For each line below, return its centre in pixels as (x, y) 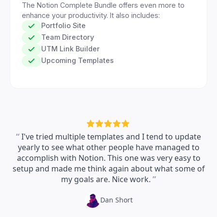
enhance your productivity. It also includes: (91, 15)
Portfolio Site (63, 25)
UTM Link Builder (70, 48)
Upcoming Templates (77, 60)
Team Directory (68, 37)
